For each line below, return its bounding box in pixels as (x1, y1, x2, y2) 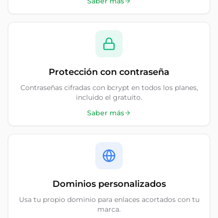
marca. (97, 205, 121, 214)
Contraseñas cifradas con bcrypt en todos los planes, (20, 83, 198, 92)
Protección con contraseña (49, 67, 169, 77)
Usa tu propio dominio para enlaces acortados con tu (18, 195, 200, 204)
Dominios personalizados (52, 179, 166, 189)
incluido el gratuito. (76, 93, 142, 102)
